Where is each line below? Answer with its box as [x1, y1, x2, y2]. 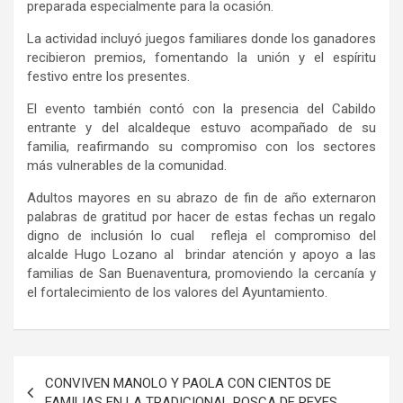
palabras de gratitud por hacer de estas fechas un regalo [27, 209, 376, 226]
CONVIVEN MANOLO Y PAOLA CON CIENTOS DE [45, 375, 331, 392]
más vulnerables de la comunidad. [27, 157, 227, 175]
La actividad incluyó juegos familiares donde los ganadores [27, 31, 376, 48]
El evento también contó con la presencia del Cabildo [27, 101, 376, 118]
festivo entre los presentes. [27, 68, 190, 85]
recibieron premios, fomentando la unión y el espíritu [27, 49, 376, 67]
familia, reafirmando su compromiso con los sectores [27, 139, 376, 156]
